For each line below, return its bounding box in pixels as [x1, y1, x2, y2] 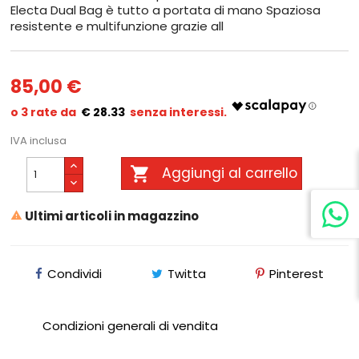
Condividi [47, 265, 103, 283]
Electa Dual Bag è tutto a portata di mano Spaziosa [10, 2, 321, 19]
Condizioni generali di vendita [42, 317, 219, 335]
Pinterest [268, 265, 324, 283]
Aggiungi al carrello [161, 163, 297, 184]
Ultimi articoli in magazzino [22, 208, 200, 225]
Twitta [167, 265, 206, 283]
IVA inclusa [10, 133, 67, 149]
